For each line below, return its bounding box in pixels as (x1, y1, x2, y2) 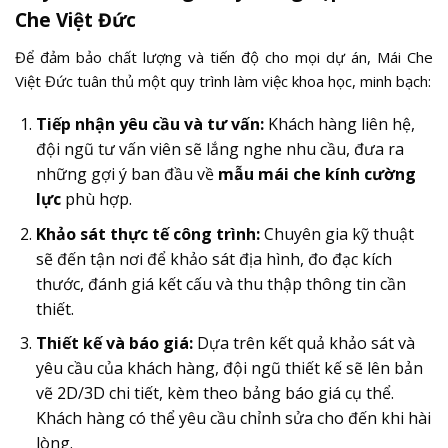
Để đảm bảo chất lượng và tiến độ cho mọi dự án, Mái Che (15, 46, 433, 67)
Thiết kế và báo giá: (35, 332, 193, 355)
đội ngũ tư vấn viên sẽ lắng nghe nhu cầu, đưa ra (35, 138, 404, 161)
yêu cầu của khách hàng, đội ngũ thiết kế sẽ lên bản (35, 357, 423, 380)
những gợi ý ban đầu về (35, 163, 218, 186)
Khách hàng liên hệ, (263, 113, 415, 136)
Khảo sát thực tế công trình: (35, 222, 260, 245)
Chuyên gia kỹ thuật (259, 222, 414, 245)
